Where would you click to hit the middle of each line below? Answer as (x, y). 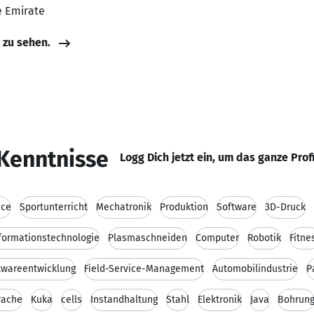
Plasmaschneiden (148, 238)
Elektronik (220, 300)
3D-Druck (285, 207)
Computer (217, 238)
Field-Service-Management (144, 269)
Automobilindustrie (255, 269)
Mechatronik (124, 207)
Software (237, 207)
